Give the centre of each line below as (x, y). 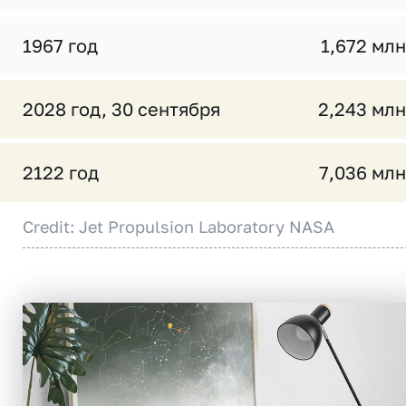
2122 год (61, 172)
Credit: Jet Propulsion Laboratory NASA (179, 227)
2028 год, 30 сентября (121, 109)
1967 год (60, 45)
